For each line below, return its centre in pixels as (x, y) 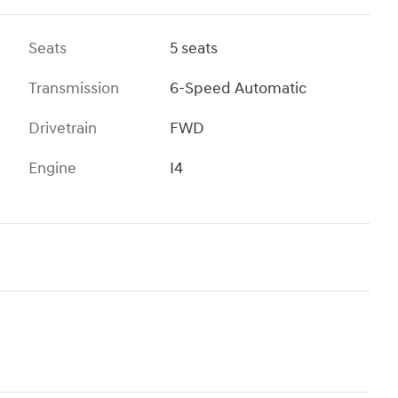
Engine (52, 169)
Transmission (74, 89)
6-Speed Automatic (239, 89)
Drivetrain (63, 129)
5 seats (194, 49)
